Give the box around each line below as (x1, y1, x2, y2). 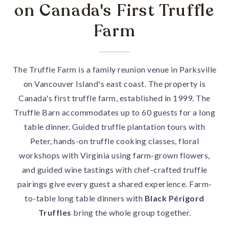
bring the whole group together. (71, 208, 191, 217)
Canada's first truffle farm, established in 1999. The (18, 93, 211, 103)
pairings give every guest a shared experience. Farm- (17, 179, 212, 189)
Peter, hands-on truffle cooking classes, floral (30, 136, 199, 146)
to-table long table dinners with (25, 193, 145, 203)
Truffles (38, 208, 72, 217)
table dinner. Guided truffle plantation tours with (24, 122, 205, 131)
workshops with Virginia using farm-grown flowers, (19, 150, 210, 160)
